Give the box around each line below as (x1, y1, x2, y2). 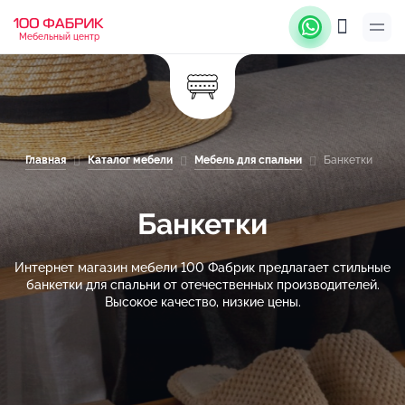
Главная (25, 154, 66, 166)
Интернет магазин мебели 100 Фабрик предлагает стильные (14, 260, 391, 275)
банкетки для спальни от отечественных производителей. (25, 278, 380, 292)
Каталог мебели (88, 154, 173, 166)
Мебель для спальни (194, 154, 302, 166)
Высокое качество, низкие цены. (104, 295, 301, 309)
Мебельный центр (18, 32, 99, 42)
